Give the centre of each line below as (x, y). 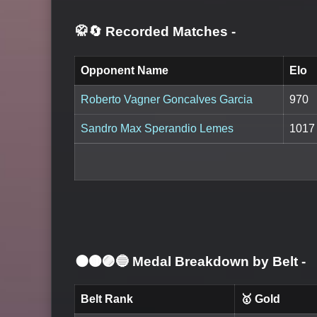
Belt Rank (107, 299)
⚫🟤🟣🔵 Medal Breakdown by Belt (188, 261)
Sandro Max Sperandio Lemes (157, 129)
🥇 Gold (260, 299)
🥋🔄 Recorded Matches (153, 32)
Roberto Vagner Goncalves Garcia (167, 100)
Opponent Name (125, 71)
